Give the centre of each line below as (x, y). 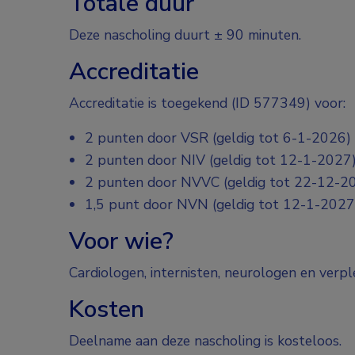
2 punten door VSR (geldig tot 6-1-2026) (218, 137)
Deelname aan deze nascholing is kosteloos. (205, 340)
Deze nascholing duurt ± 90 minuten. (185, 34)
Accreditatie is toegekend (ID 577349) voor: (207, 103)
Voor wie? (121, 241)
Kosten (107, 309)
